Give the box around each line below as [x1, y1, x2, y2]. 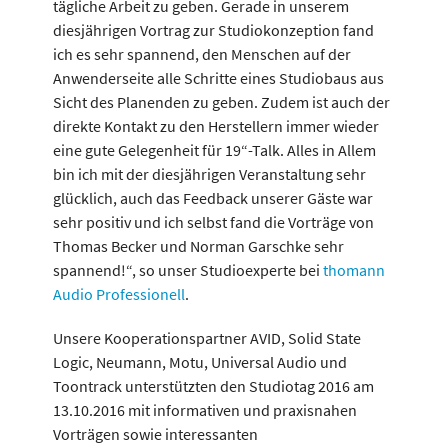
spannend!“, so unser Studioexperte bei [52, 260, 323, 280]
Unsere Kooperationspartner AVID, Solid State [52, 328, 361, 348]
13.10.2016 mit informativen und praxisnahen [52, 400, 357, 420]
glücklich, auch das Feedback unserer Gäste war [52, 188, 373, 208]
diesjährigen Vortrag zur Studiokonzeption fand [52, 20, 374, 40]
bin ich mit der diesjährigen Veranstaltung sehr [52, 164, 366, 184]
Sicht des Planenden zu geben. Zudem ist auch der [52, 92, 390, 112]
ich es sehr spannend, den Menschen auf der [52, 44, 351, 64]
